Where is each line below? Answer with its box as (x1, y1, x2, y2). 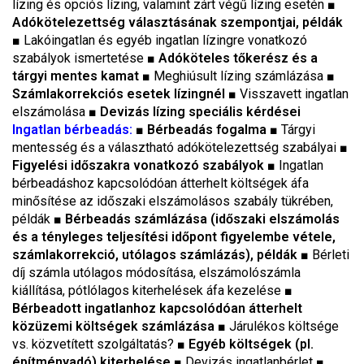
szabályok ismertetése (12, 50, 147, 66)
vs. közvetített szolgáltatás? (12, 336, 177, 352)
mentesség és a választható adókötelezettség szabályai (12, 140, 340, 155)
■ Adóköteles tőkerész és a (147, 50, 318, 66)
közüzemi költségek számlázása (12, 318, 218, 334)
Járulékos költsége (229, 318, 339, 334)
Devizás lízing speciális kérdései (100, 104, 301, 119)
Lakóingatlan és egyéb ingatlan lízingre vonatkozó (24, 32, 307, 48)
